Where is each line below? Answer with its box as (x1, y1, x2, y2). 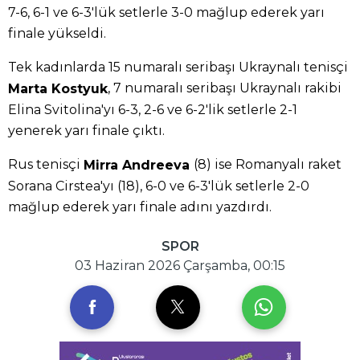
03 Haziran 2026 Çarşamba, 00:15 (75, 257, 285, 273)
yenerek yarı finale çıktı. (8, 122, 165, 138)
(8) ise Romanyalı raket (194, 156, 342, 172)
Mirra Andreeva (84, 157, 194, 173)
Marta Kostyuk (8, 80, 108, 96)
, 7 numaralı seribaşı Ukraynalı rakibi (108, 80, 342, 96)
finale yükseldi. (8, 26, 106, 42)
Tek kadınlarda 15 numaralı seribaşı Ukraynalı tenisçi (8, 59, 348, 76)
